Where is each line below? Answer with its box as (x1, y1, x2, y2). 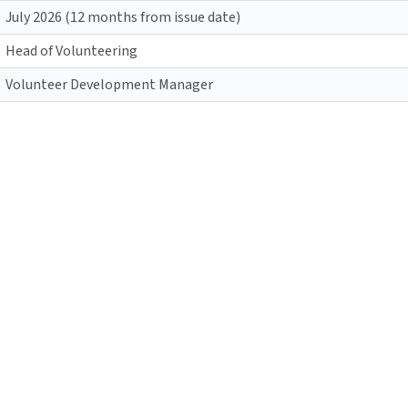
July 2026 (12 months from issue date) (5, 7, 240, 28)
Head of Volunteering (5, 41, 138, 62)
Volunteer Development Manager (5, 75, 213, 96)
